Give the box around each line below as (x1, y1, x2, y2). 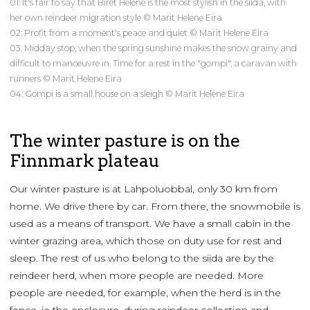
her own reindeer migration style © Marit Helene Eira (10, 12, 222, 24)
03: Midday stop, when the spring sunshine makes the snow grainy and (10, 43, 297, 54)
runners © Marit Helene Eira (10, 73, 122, 84)
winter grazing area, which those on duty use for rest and (10, 235, 282, 248)
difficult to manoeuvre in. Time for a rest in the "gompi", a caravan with (10, 58, 297, 69)
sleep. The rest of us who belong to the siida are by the (10, 252, 274, 265)
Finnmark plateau (10, 150, 160, 172)
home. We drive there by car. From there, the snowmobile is (10, 200, 300, 213)
